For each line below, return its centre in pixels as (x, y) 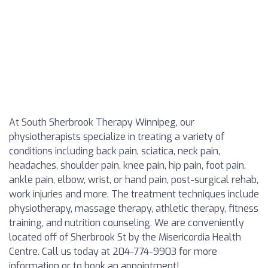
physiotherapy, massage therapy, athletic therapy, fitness (134, 208)
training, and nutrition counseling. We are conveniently (127, 223)
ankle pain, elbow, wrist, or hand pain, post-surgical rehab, (134, 180)
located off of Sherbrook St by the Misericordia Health (125, 237)
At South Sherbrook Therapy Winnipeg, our (102, 122)
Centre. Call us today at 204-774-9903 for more (113, 252)
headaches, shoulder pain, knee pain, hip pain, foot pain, (127, 165)
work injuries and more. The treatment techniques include (134, 194)
